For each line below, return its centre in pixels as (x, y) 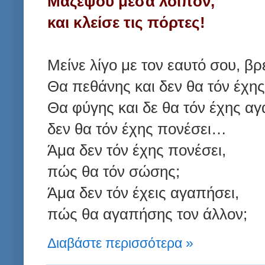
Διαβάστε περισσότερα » (120, 243)
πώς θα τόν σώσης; (114, 172)
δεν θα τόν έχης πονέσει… (137, 129)
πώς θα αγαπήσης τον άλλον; (147, 214)
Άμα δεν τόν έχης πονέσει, (137, 151)
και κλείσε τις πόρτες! (126, 23)
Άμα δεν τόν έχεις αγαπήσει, (143, 193)
